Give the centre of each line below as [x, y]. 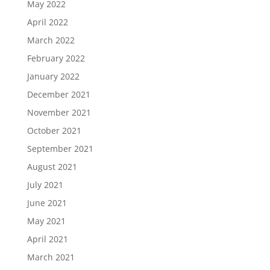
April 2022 [47, 22]
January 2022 [53, 76]
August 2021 [52, 166]
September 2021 [60, 148]
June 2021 [47, 202]
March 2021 [51, 257]
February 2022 [56, 58]
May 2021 [46, 221]
